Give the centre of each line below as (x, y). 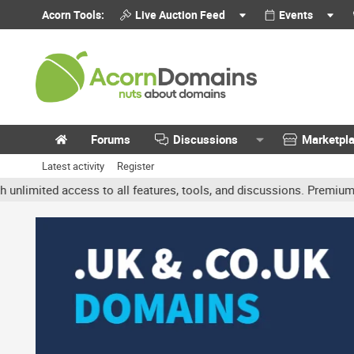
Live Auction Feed (180, 15)
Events (296, 15)
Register (136, 166)
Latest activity (73, 166)
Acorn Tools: (73, 15)
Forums (111, 139)
